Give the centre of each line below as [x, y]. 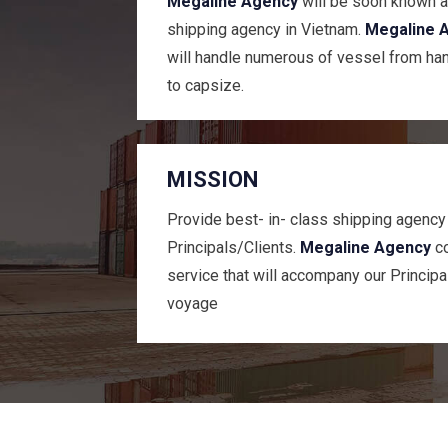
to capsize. [205, 86]
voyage [192, 304]
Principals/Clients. [233, 248]
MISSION [212, 180]
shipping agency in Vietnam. [266, 30]
